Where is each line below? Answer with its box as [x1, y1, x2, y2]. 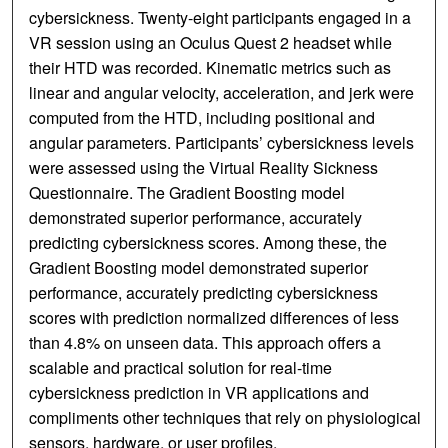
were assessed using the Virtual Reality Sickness [29, 156, 379, 180]
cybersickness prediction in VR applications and [29, 381, 370, 405]
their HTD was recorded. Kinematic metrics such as [29, 56, 392, 80]
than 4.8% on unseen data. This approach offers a [29, 331, 382, 355]
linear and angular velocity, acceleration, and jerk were [29, 81, 415, 105]
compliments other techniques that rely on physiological [29, 406, 422, 430]
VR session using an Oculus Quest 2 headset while [29, 31, 393, 55]
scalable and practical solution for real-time [29, 356, 333, 380]
